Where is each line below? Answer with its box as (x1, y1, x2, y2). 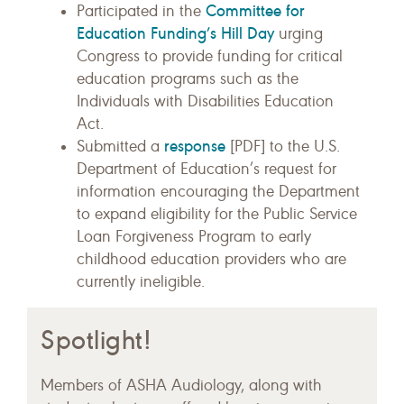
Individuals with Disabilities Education (77, 92, 334, 112)
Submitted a (77, 137, 164, 157)
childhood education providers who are (77, 250, 346, 270)
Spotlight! (41, 325, 152, 357)
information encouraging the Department (77, 182, 360, 202)
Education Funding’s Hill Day (77, 23, 274, 44)
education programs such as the (77, 69, 298, 89)
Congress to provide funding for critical (77, 47, 343, 67)
